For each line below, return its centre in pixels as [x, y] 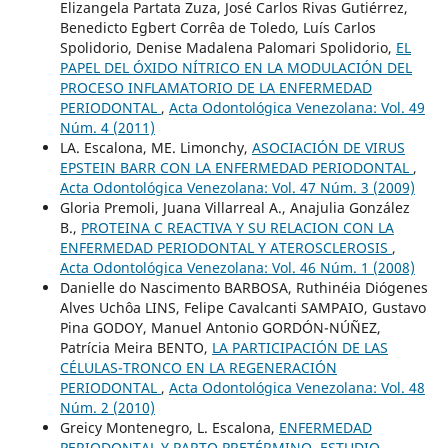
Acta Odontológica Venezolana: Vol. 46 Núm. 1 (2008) [237, 267]
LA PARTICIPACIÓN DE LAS [299, 347]
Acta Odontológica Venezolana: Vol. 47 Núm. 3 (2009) [237, 187]
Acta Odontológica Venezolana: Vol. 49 [296, 107]
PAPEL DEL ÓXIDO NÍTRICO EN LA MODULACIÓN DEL [235, 67]
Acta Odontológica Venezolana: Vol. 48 [296, 387]
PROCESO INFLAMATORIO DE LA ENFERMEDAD [215, 87]
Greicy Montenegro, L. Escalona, [169, 427]
